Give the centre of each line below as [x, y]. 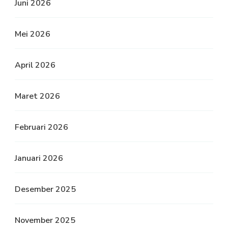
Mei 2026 [33, 34]
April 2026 [35, 65]
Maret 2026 [37, 96]
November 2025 [45, 221]
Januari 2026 [39, 159]
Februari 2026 [41, 127]
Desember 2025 [45, 190]
